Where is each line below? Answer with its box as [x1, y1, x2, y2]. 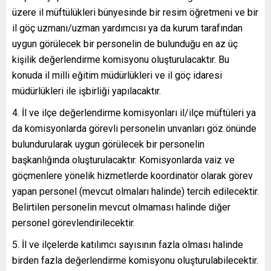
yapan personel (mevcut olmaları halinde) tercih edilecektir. [12, 185, 259, 197]
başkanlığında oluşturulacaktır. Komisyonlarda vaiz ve [12, 154, 235, 166]
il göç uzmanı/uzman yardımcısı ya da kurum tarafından [12, 22, 243, 34]
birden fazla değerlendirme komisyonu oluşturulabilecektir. [12, 254, 258, 266]
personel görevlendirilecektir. [12, 217, 135, 229]
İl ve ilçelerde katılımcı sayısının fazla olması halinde [22, 238, 243, 250]
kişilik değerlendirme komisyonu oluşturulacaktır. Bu [12, 53, 229, 65]
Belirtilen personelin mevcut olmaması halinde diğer [12, 201, 230, 213]
